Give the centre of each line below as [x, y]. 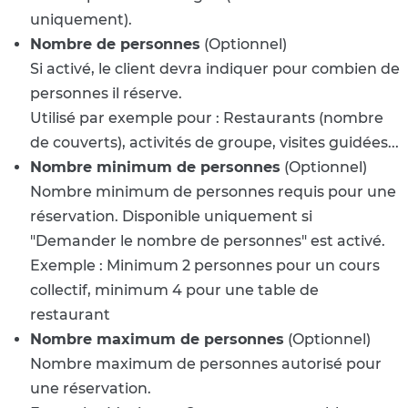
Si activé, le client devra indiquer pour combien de [215, 69]
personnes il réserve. [106, 94]
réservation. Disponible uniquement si [171, 217]
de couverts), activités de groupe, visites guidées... [214, 143]
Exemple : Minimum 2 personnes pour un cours [205, 266]
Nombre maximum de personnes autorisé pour [206, 364]
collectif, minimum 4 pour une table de [174, 291]
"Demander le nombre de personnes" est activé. [208, 241]
